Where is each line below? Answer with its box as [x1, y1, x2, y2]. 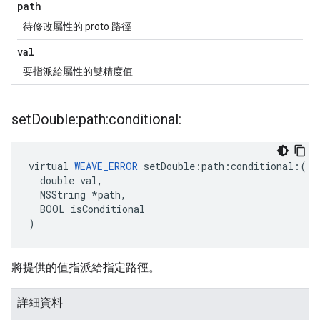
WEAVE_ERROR [74, 159, 138, 173]
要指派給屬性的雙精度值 [23, 66, 133, 77]
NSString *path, [29, 188, 126, 201]
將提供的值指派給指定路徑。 [11, 261, 160, 274]
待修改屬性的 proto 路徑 [23, 21, 131, 32]
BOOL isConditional [29, 202, 145, 216]
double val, [29, 174, 103, 187]
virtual [29, 159, 74, 173]
